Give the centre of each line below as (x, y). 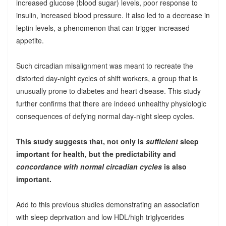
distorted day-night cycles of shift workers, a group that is (107, 78)
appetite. (30, 40)
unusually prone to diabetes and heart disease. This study (108, 91)
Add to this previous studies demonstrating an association (108, 204)
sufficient (162, 141)
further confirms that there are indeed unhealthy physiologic (111, 103)
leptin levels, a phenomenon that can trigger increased (103, 27)
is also (175, 166)
